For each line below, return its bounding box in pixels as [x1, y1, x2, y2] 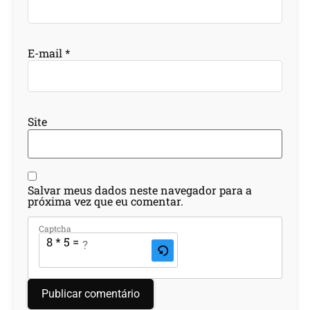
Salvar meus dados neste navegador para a [28, 182, 252, 197]
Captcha [39, 223, 71, 235]
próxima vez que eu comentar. [28, 193, 183, 208]
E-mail [28, 45, 65, 60]
